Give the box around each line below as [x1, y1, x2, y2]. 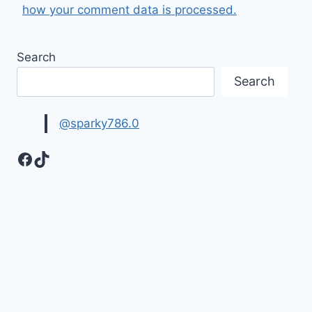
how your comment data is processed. [22, 2, 237, 17]
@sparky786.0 [59, 116, 139, 130]
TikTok [33, 148, 84, 168]
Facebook [16, 148, 93, 168]
